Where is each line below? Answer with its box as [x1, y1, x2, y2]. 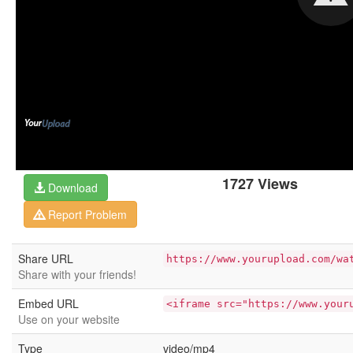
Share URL [18, 251, 73, 266]
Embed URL [18, 295, 79, 311]
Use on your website [18, 311, 120, 327]
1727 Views [222, 173, 298, 194]
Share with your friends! [18, 266, 136, 282]
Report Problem [45, 206, 127, 222]
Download [45, 180, 98, 195]
